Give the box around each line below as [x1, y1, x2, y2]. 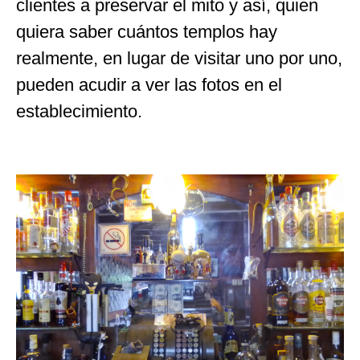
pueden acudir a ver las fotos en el [16, 75, 282, 96]
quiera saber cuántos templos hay [16, 22, 277, 43]
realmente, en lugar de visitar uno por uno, [16, 48, 342, 69]
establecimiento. [16, 101, 142, 122]
